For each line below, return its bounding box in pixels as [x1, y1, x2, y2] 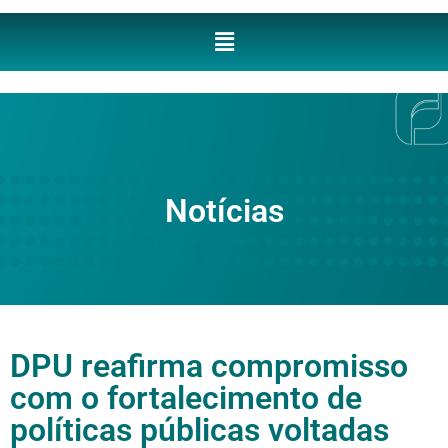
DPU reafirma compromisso [10, 346, 408, 385]
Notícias [164, 192, 284, 231]
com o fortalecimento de [10, 378, 362, 417]
